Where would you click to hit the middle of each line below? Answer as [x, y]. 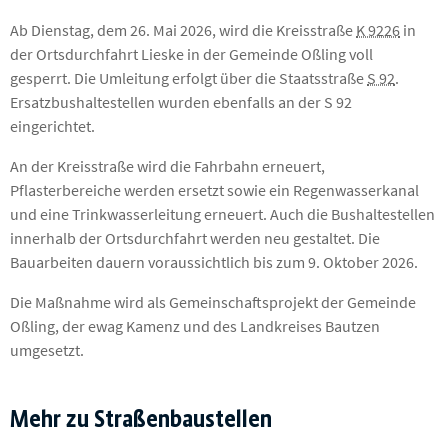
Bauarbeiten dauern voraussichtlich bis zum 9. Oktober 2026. [214, 262]
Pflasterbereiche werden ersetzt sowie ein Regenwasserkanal [214, 190]
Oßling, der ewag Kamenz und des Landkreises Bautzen [195, 326]
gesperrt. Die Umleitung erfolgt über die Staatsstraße [188, 78]
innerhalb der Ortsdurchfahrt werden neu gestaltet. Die [195, 238]
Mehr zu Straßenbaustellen [141, 419]
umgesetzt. [47, 350]
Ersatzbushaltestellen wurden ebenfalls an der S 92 [181, 102]
